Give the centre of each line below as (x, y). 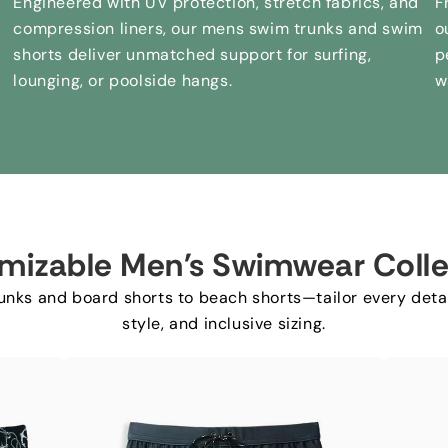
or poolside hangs (158, 81)
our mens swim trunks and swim (297, 29)
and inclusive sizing (246, 324)
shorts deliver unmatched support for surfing (190, 55)
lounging (47, 81)
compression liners (88, 29)
